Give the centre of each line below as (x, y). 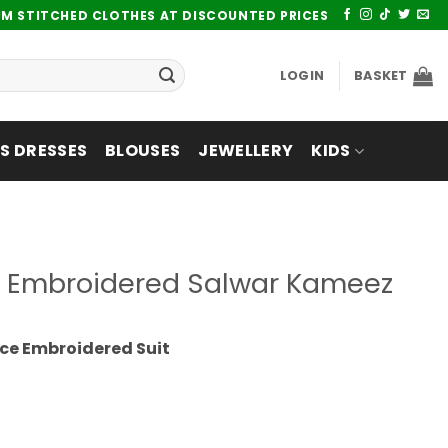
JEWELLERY (246, 150)
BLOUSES (143, 150)
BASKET (381, 75)
